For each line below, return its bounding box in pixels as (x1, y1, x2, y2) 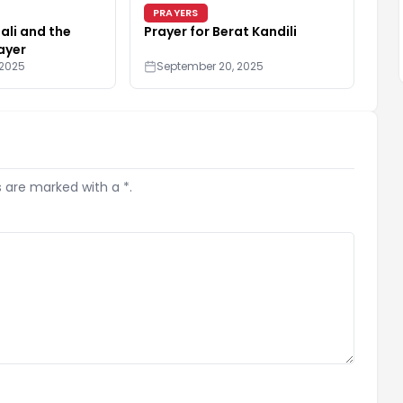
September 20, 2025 (157, 58, 264, 74)
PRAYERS (153, 4, 199, 20)
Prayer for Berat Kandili (144, 22, 297, 40)
